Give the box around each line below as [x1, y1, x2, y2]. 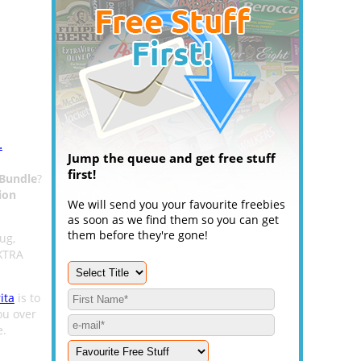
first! [68, 166, 96, 182]
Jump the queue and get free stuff [68, 150, 276, 166]
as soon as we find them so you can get [68, 212, 279, 227]
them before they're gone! [68, 227, 208, 243]
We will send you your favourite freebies [68, 197, 285, 212]
